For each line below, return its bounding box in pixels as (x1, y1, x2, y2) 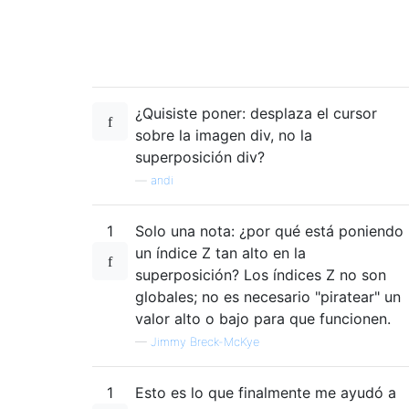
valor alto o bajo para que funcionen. (135, 309, 391, 328)
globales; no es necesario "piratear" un (135, 287, 401, 306)
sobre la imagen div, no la (135, 125, 312, 144)
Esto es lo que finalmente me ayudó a (135, 383, 396, 402)
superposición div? (135, 147, 265, 166)
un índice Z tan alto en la (135, 243, 306, 262)
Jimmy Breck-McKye (151, 334, 259, 349)
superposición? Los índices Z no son (135, 265, 386, 284)
